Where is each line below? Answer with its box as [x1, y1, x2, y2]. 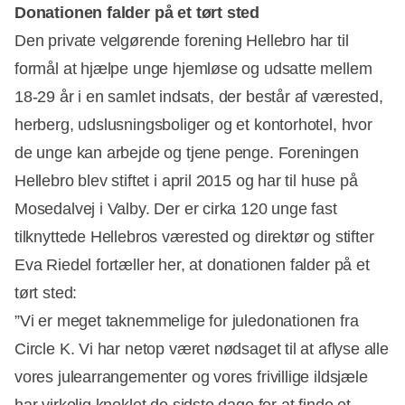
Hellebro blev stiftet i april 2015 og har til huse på [14, 172, 358, 191]
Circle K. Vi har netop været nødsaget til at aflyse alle [14, 340, 389, 359]
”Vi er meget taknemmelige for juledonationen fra [14, 312, 359, 331]
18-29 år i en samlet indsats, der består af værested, [14, 88, 383, 107]
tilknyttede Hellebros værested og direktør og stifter [14, 228, 374, 247]
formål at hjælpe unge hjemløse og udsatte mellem [14, 60, 372, 79]
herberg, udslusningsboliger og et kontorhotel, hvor [14, 116, 372, 135]
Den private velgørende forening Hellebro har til [14, 32, 349, 51]
